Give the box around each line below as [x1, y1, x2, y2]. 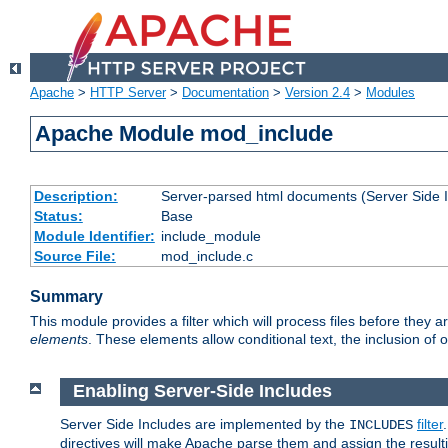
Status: [33, 208, 83, 225]
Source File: [33, 248, 116, 265]
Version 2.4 [285, 85, 350, 101]
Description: [33, 188, 118, 205]
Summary [30, 288, 103, 306]
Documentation [182, 85, 269, 101]
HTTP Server [90, 85, 166, 101]
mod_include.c [160, 248, 253, 265]
